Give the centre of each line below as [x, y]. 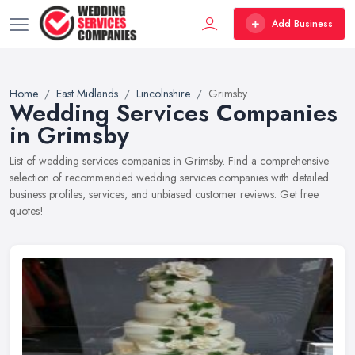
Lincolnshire [163, 94]
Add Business [302, 23]
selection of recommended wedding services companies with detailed [169, 177]
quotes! [27, 211]
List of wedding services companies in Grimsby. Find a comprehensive [169, 161]
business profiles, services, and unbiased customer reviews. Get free [164, 194]
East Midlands [87, 94]
